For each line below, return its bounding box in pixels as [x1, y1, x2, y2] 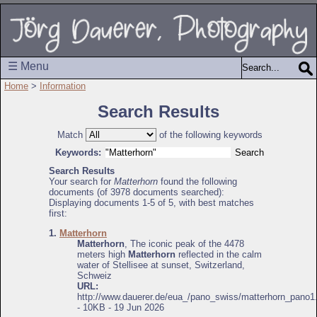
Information [40, 80, 86, 91]
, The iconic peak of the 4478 [125, 238, 244, 250]
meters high [77, 249, 128, 260]
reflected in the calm [175, 249, 262, 260]
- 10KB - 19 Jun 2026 [77, 302, 164, 313]
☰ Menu [8, 59, 49, 72]
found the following [158, 175, 237, 187]
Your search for [49, 175, 114, 187]
